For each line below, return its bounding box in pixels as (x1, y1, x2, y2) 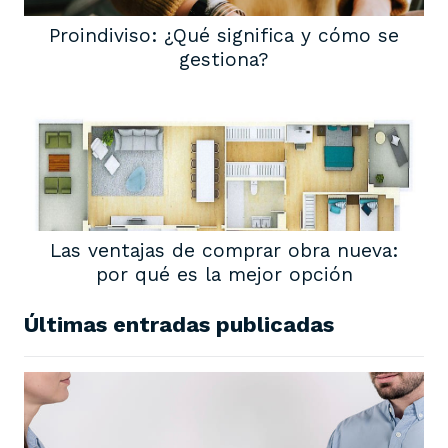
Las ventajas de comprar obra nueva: (50, 239, 398, 263)
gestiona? (179, 48, 269, 72)
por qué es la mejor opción (95, 263, 353, 287)
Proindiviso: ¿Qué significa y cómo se (49, 24, 399, 48)
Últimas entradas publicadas (24, 312, 334, 338)
